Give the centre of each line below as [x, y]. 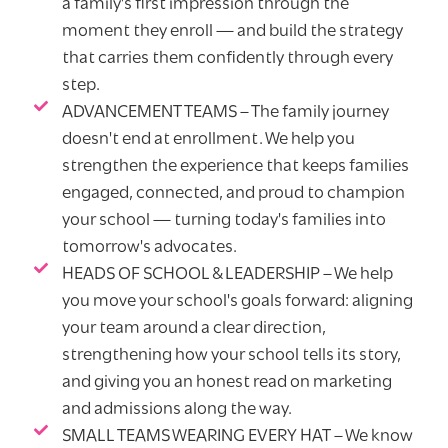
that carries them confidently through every [227, 58]
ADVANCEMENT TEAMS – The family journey [225, 112]
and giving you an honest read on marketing [226, 382]
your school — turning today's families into [223, 220]
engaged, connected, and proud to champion [233, 193]
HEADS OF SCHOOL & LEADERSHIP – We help [227, 274]
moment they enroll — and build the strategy [232, 31]
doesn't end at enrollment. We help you [208, 139]
